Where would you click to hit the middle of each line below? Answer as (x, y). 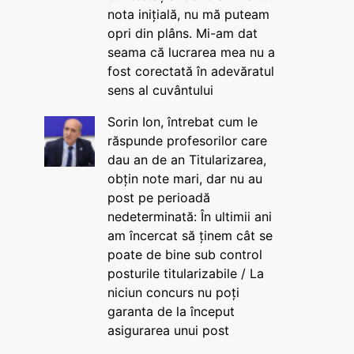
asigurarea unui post (168, 330)
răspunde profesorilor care (187, 141)
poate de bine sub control (185, 254)
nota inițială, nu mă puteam (188, 14)
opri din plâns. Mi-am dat (182, 33)
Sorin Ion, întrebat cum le (182, 122)
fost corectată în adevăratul (190, 71)
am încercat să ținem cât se (190, 235)
